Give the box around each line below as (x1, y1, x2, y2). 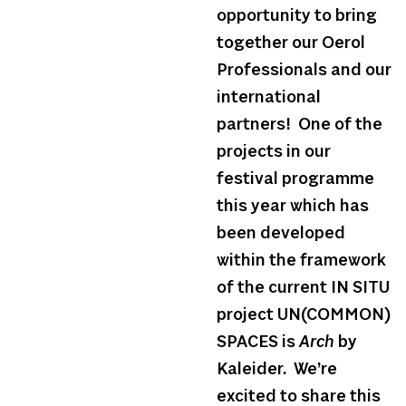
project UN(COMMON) (217, 306, 391, 325)
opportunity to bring (217, 7, 377, 26)
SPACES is (217, 333, 299, 353)
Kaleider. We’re (217, 361, 337, 380)
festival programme (217, 170, 374, 189)
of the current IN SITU (217, 279, 390, 298)
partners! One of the (217, 116, 382, 135)
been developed (217, 225, 345, 244)
